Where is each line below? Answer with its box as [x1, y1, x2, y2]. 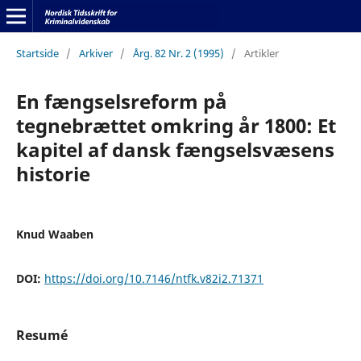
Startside [15, 45, 59, 60]
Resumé [15, 326, 68, 344]
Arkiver [78, 45, 113, 60]
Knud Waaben [15, 226, 93, 242]
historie [15, 160, 90, 187]
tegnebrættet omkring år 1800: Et [15, 111, 336, 139]
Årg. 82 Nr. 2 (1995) [132, 45, 224, 60]
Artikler [243, 45, 279, 60]
